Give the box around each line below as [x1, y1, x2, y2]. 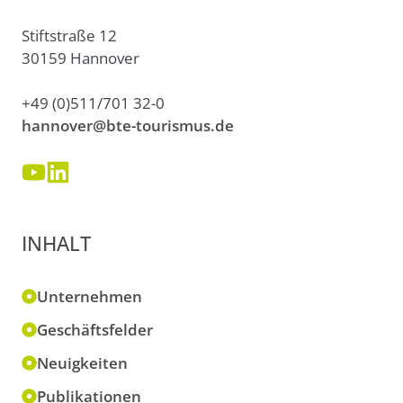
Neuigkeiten [37, 352, 128, 373]
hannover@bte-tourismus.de [22, 115, 234, 137]
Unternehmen [37, 285, 142, 307]
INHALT [22, 228, 91, 256]
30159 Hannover [22, 47, 139, 68]
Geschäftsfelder [37, 318, 153, 340]
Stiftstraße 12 [22, 24, 117, 46]
